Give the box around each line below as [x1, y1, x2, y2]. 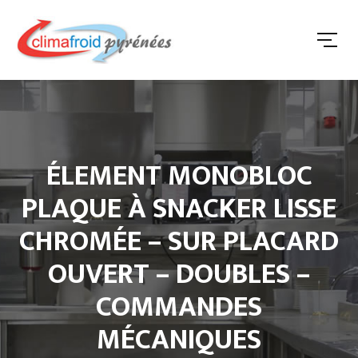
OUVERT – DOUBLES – [48, 250, 310, 298]
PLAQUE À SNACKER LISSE [22, 185, 336, 233]
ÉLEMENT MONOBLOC [46, 152, 312, 200]
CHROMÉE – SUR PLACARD [19, 217, 339, 265]
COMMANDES [96, 283, 262, 331]
